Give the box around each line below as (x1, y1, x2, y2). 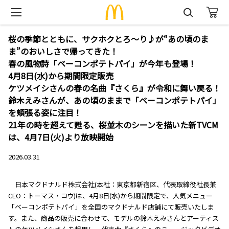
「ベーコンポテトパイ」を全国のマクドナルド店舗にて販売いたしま (8, 202, 214, 212)
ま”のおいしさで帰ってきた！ (8, 45, 118, 57)
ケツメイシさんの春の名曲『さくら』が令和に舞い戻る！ (8, 82, 221, 94)
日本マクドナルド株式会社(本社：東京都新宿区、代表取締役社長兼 (15, 179, 216, 189)
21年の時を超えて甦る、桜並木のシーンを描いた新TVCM (8, 119, 218, 131)
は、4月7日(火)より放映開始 (8, 131, 113, 143)
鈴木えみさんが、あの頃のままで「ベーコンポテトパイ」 (8, 94, 221, 106)
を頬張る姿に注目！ (8, 106, 82, 119)
